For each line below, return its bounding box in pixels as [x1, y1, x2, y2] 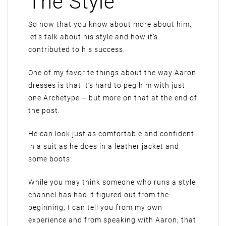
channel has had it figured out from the [28, 191, 169, 199]
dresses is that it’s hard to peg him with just [28, 81, 185, 89]
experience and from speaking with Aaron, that [28, 216, 196, 224]
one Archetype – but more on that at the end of [28, 94, 197, 102]
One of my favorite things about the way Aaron [28, 69, 196, 77]
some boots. [28, 155, 72, 163]
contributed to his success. [28, 45, 125, 53]
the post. [28, 106, 60, 115]
